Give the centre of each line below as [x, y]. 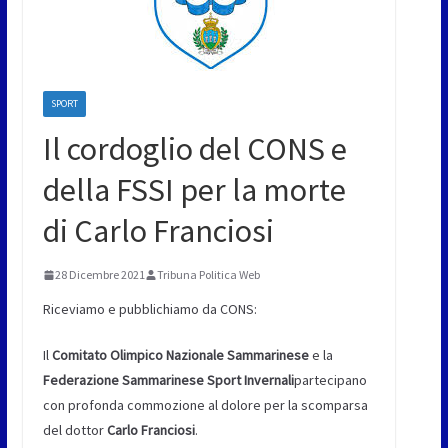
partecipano [330, 380]
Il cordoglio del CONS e [194, 149]
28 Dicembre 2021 [99, 275]
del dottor [74, 430]
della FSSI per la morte [194, 190]
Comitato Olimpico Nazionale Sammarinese [180, 355]
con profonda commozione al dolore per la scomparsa [205, 405]
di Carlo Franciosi [158, 231]
